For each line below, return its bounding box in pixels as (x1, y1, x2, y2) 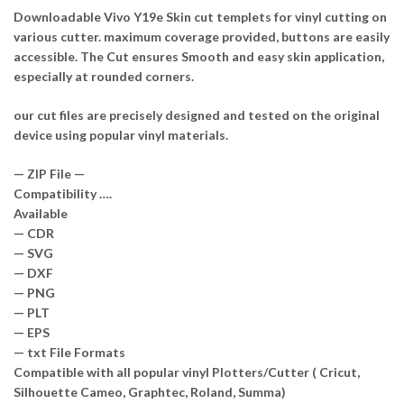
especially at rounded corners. (14, 68, 194, 84)
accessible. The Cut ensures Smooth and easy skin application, (14, 48, 384, 64)
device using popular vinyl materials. (14, 126, 228, 142)
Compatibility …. (14, 185, 112, 201)
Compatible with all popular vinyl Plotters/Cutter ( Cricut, (14, 363, 360, 380)
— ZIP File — (14, 165, 85, 181)
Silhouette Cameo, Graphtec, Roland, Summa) (14, 383, 286, 399)
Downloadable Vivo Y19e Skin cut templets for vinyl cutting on (14, 8, 387, 24)
